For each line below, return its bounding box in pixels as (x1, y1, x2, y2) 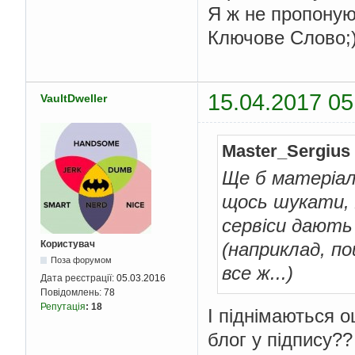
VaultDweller (40, 92, 107, 105)
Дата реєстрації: (40, 272, 116, 284)
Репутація (40, 300, 86, 312)
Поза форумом (51, 254, 113, 265)
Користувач (40, 238, 95, 250)
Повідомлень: (40, 286, 104, 298)
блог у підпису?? (208, 329, 353, 351)
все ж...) (222, 262, 293, 284)
